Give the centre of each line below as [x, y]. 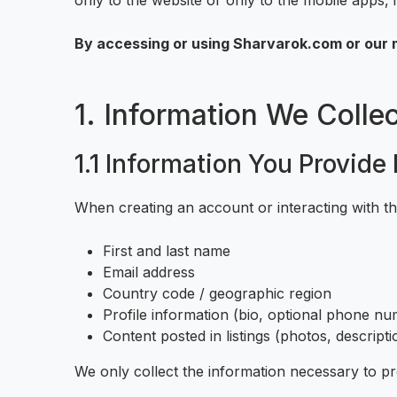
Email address [149, 272]
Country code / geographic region [217, 293]
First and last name [167, 251]
